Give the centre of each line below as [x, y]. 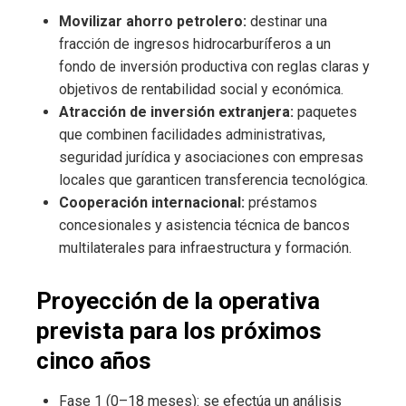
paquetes [325, 111]
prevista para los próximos [179, 330]
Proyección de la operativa [178, 300]
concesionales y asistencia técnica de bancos [204, 225]
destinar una [287, 21]
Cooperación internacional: [152, 202]
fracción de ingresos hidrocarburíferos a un [195, 43]
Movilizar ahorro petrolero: [153, 21]
